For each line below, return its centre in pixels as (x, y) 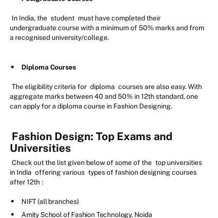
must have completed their (118, 18)
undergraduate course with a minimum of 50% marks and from (107, 28)
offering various (60, 173)
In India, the (30, 18)
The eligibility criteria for (50, 87)
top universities (179, 163)
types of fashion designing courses (142, 173)
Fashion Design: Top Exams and (92, 136)
